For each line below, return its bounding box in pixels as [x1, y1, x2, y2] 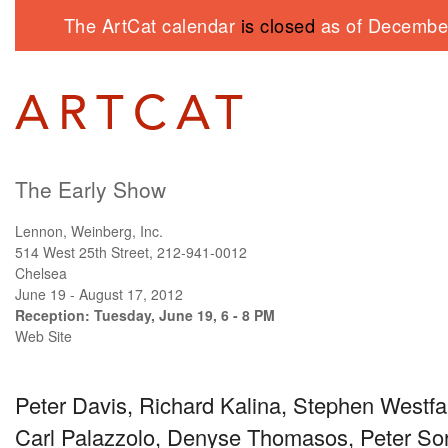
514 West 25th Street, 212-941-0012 [15, 241, 247, 262]
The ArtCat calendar [63, 12, 241, 38]
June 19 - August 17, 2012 [15, 283, 183, 304]
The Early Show [15, 173, 166, 204]
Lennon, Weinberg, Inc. [15, 220, 163, 241]
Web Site [15, 325, 72, 346]
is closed [240, 12, 316, 38]
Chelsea [15, 262, 67, 283]
